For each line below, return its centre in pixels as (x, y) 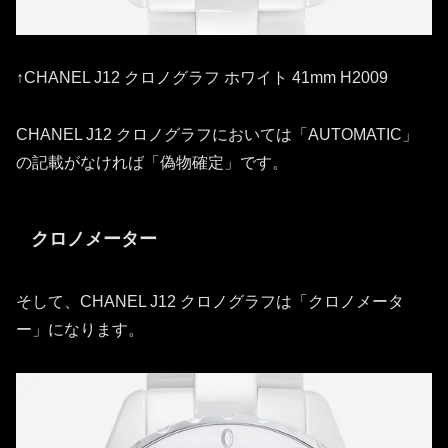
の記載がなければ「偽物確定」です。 (152, 162)
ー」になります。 (80, 330)
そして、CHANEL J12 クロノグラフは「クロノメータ (210, 302)
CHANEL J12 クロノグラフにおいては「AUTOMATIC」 (217, 134)
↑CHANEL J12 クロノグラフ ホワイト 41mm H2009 (202, 78)
